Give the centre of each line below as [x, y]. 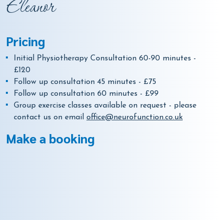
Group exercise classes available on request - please [105, 105]
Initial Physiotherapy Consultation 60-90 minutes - [105, 58]
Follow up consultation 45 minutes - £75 [85, 82]
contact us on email [50, 117]
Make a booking [50, 138]
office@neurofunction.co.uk [135, 117]
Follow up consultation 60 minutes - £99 [86, 94]
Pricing [26, 41]
